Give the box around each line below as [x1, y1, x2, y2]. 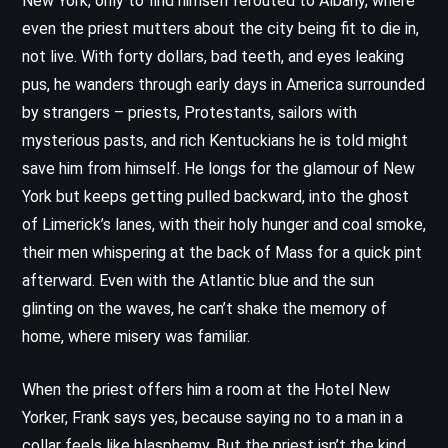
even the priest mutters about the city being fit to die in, [22, 18, 419, 38]
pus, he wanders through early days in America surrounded [22, 74, 425, 94]
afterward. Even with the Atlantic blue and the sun [22, 270, 374, 290]
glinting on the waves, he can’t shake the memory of [22, 298, 387, 318]
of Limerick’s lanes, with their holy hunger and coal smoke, [22, 214, 426, 234]
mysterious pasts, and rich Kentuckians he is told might [22, 130, 408, 150]
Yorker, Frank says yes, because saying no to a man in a [22, 407, 403, 427]
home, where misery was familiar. [22, 326, 250, 346]
